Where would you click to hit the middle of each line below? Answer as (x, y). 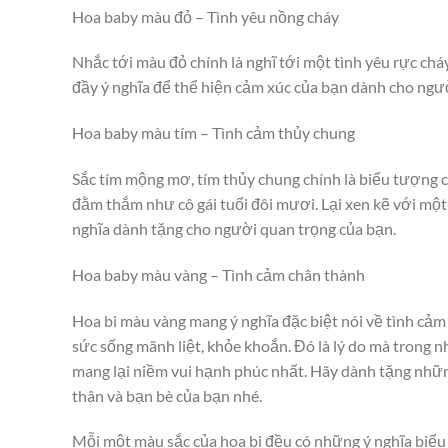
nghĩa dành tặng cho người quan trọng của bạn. (234, 228)
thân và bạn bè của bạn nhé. (167, 395)
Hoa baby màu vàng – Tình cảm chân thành (218, 274)
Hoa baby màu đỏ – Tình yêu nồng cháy (205, 16)
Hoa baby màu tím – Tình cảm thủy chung (213, 133)
